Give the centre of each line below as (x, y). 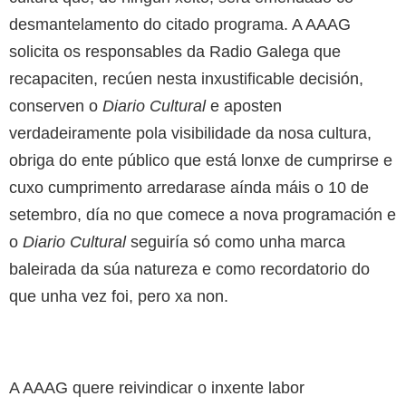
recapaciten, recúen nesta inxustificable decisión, (186, 78)
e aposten (244, 106)
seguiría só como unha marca (236, 242)
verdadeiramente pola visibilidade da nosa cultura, (190, 133)
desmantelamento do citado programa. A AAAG (180, 24)
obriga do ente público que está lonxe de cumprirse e (201, 160)
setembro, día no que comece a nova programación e (203, 214)
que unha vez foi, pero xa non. (119, 296)
